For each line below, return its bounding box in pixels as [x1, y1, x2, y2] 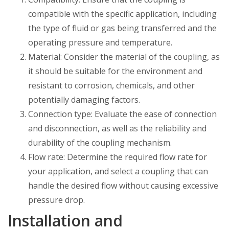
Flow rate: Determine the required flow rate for [28, 151, 207, 163]
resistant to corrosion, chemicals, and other [28, 80, 195, 91]
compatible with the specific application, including [28, 8, 217, 19]
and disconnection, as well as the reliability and [28, 123, 207, 134]
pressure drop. [28, 194, 85, 205]
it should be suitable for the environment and [28, 65, 202, 77]
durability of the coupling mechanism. [28, 137, 172, 148]
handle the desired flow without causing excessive [28, 180, 218, 191]
